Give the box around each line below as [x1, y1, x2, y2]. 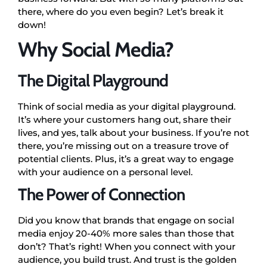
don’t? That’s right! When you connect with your [18, 240, 235, 252]
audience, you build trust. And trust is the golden [18, 253, 237, 265]
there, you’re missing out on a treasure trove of [18, 139, 228, 151]
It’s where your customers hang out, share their [18, 113, 231, 125]
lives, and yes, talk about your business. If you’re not [18, 126, 249, 138]
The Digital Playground [18, 70, 168, 91]
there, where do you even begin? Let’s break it [18, 5, 223, 17]
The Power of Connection [18, 184, 185, 204]
